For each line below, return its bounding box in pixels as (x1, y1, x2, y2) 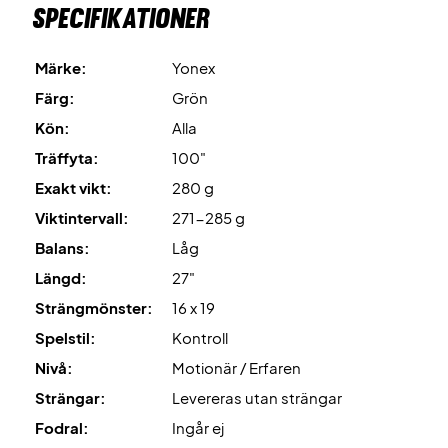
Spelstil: (35, 328, 96, 348)
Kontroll (172, 328, 228, 348)
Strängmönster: (35, 298, 153, 318)
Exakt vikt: (35, 178, 112, 198)
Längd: (35, 268, 87, 288)
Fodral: (35, 418, 89, 438)
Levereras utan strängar (172, 388, 342, 408)
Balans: (35, 238, 90, 258)
